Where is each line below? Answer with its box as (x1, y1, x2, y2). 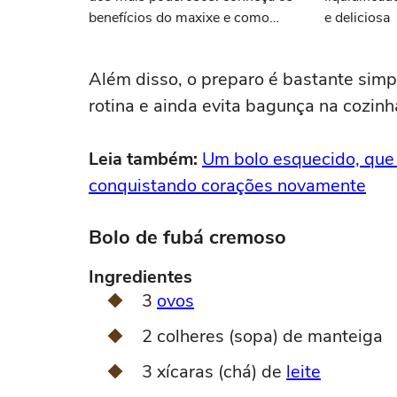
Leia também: (89, 147, 202, 171)
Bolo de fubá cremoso (89, 224, 286, 251)
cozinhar (89, 29, 143, 49)
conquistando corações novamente (89, 174, 366, 198)
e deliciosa (324, 8, 390, 27)
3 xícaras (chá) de (142, 360, 286, 384)
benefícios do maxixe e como (89, 8, 269, 27)
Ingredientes (89, 265, 192, 289)
